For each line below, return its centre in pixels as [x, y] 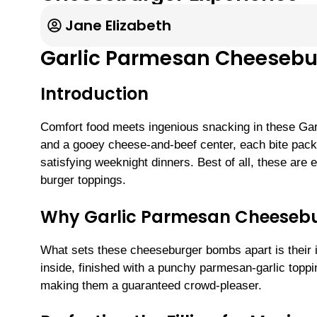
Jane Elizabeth [118, 26]
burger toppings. [83, 180]
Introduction [94, 94]
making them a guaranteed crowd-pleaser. [151, 285]
